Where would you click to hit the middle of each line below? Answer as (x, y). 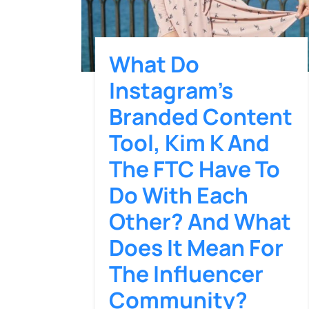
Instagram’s (171, 91)
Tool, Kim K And (189, 143)
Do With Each (179, 196)
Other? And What (200, 222)
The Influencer (186, 274)
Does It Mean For (196, 248)
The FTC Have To (195, 169)
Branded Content (201, 117)
